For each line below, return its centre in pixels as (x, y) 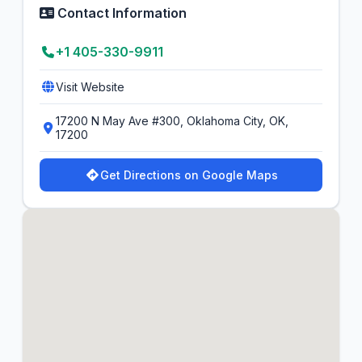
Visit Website (90, 87)
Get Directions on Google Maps (189, 175)
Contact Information (120, 13)
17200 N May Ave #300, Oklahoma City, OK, (172, 121)
